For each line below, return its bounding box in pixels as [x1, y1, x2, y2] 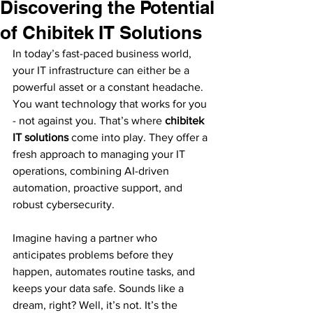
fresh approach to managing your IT [13, 148, 188, 160]
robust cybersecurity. [13, 198, 117, 210]
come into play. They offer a [68, 131, 210, 143]
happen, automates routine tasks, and [13, 265, 198, 277]
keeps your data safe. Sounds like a [13, 282, 187, 294]
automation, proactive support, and [13, 182, 185, 194]
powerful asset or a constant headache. [13, 81, 206, 93]
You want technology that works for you [13, 98, 210, 110]
